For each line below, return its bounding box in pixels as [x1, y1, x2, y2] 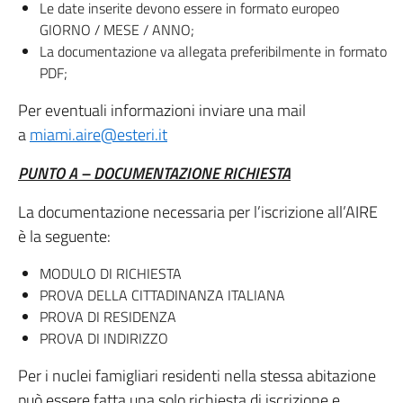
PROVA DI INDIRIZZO [40, 327, 168, 349]
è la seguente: [18, 224, 111, 248]
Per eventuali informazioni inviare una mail [18, 98, 306, 122]
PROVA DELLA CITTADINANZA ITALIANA [40, 284, 285, 306]
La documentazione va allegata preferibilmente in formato [40, 40, 387, 62]
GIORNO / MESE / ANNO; [40, 19, 194, 40]
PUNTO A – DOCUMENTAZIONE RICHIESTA [18, 161, 291, 185]
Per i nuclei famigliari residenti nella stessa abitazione [18, 363, 376, 388]
